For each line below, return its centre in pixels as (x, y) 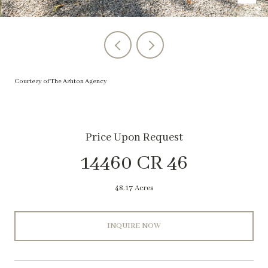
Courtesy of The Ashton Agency (61, 81)
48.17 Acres (134, 188)
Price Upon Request (134, 138)
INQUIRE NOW (134, 226)
